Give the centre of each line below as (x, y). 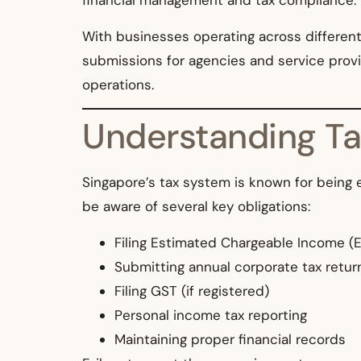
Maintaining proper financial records (230, 339)
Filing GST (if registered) (192, 290)
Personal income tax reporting (211, 315)
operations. (118, 84)
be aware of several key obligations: (196, 207)
